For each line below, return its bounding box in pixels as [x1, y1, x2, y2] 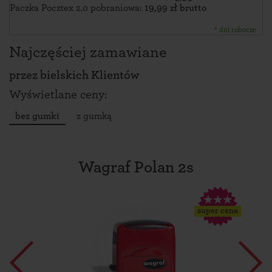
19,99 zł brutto [144, 3, 206, 13]
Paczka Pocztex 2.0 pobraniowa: [10, 3, 144, 13]
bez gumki [15, 111, 59, 121]
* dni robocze [214, 26, 256, 33]
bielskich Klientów [40, 69, 139, 81]
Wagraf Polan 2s [78, 159, 194, 175]
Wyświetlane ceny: [9, 89, 107, 101]
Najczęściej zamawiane [9, 44, 167, 60]
